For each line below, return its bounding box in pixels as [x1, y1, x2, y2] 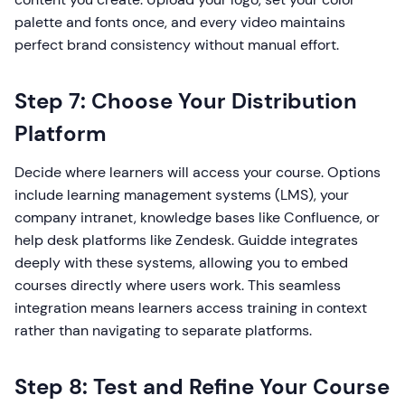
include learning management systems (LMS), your [14, 185, 349, 204]
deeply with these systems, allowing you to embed [14, 253, 348, 272]
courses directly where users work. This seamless [14, 276, 341, 295]
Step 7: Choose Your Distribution [14, 87, 357, 115]
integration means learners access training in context [14, 298, 367, 317]
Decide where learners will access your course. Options [14, 163, 381, 182]
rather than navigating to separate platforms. [14, 321, 312, 340]
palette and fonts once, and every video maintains [14, 13, 345, 32]
